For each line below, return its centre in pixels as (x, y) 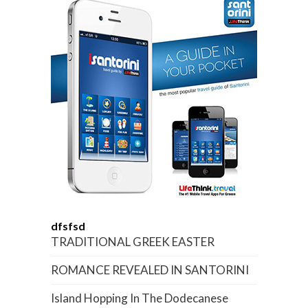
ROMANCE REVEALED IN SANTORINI (150, 270)
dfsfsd (68, 226)
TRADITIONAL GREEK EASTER (133, 242)
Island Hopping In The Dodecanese (140, 298)
